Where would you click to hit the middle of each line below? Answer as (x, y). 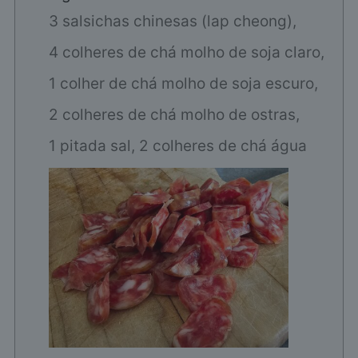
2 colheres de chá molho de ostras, (174, 115)
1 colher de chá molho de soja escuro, (183, 84)
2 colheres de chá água (223, 146)
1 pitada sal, (91, 146)
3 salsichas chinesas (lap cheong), (172, 22)
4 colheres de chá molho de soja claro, (186, 53)
